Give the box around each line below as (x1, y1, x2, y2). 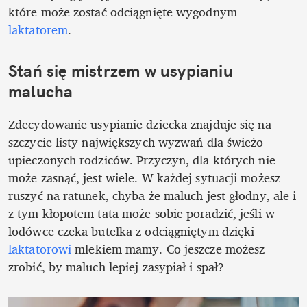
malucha (8, 80, 73, 101)
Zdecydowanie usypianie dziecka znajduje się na (8, 113, 271, 134)
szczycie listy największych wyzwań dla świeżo (8, 131, 264, 152)
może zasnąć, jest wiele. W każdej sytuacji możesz (8, 167, 280, 188)
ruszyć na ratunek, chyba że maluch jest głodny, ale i (8, 184, 297, 206)
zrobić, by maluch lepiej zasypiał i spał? (8, 256, 225, 277)
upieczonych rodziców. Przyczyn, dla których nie (8, 149, 275, 170)
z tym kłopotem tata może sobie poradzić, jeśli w (8, 202, 275, 223)
